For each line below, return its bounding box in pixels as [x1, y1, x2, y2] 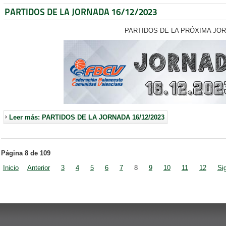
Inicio [3, 164, 19, 172]
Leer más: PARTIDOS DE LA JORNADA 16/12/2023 [9, 114, 164, 122]
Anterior [27, 164, 50, 172]
